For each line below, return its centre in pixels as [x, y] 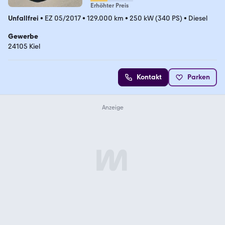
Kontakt [149, 77]
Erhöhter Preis [109, 6]
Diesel [198, 19]
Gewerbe [23, 37]
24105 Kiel [24, 47]
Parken [199, 77]
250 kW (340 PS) [156, 19]
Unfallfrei [23, 19]
